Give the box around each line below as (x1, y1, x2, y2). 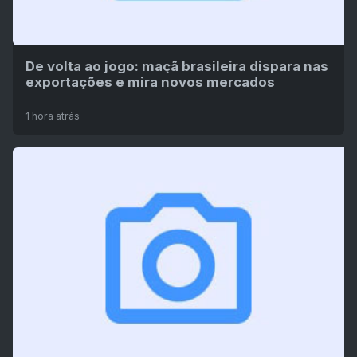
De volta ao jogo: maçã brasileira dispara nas (25, 58, 328, 75)
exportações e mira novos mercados (25, 74, 275, 91)
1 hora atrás (25, 110, 80, 123)
